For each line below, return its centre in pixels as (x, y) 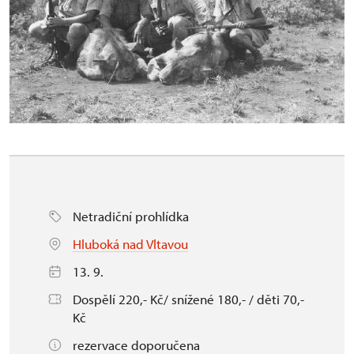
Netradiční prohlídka (131, 217)
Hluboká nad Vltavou (130, 244)
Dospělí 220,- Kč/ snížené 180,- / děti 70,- (188, 299)
